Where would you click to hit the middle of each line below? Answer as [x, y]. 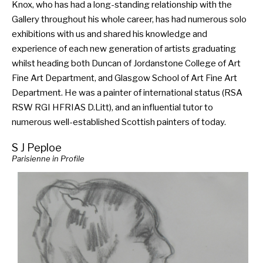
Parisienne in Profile [48, 159]
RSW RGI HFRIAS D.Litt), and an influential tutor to [112, 107]
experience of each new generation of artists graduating [124, 49]
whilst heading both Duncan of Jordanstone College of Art [126, 63]
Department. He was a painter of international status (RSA [127, 93]
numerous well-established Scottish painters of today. [119, 122]
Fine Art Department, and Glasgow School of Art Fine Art [124, 78]
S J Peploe [37, 148]
